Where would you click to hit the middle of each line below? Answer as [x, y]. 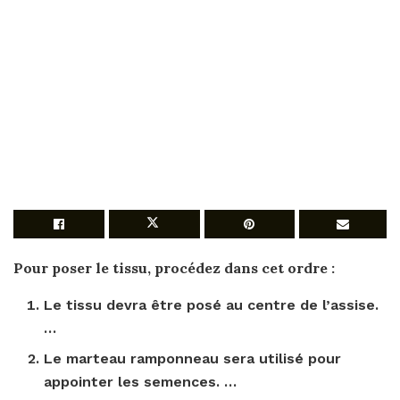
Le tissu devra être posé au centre [172, 305]
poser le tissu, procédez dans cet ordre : [193, 268]
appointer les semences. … [141, 382]
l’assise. [351, 305]
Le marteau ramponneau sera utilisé [176, 358]
